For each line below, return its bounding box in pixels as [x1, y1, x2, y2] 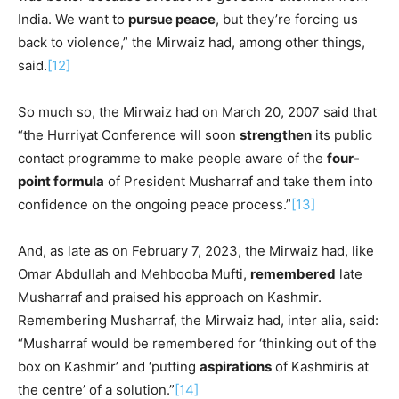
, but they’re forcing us [216, 10, 358, 28]
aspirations [199, 357, 272, 375]
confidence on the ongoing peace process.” [18, 195, 291, 213]
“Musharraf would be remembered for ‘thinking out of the [18, 334, 377, 352]
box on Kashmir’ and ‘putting [18, 357, 199, 375]
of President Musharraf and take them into [104, 172, 373, 190]
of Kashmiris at [272, 357, 369, 375]
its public [312, 126, 372, 143]
